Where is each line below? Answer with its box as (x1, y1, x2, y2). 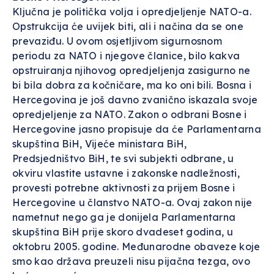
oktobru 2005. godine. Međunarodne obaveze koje (12, 240, 261, 253)
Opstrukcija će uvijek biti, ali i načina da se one (12, 20, 243, 32)
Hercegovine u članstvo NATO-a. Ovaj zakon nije (12, 196, 253, 209)
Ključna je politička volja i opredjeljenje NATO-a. (12, 6, 252, 18)
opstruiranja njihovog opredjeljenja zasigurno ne (12, 64, 251, 76)
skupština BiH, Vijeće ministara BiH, (12, 138, 187, 150)
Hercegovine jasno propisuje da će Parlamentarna (12, 123, 262, 135)
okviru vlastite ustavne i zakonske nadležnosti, (12, 167, 240, 179)
